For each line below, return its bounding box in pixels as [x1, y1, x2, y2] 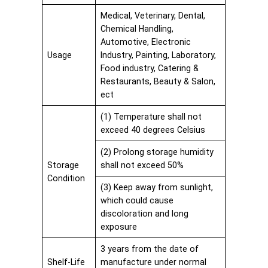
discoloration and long [100, 208, 188, 218]
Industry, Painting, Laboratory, [100, 50, 216, 60]
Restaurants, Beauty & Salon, [100, 76, 215, 86]
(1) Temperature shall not [100, 111, 202, 121]
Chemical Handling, [100, 23, 173, 33]
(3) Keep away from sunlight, [100, 182, 213, 192]
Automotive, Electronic [100, 36, 191, 47]
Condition [47, 173, 85, 183]
